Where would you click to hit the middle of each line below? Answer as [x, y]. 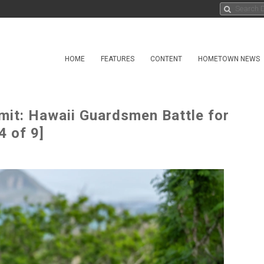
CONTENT [166, 59]
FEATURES [118, 59]
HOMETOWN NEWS [229, 59]
